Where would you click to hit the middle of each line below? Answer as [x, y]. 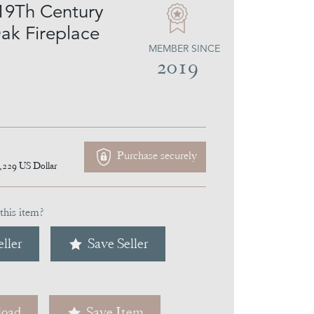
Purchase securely [156, 156]
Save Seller [118, 244]
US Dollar [38, 166]
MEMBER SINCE [185, 49]
